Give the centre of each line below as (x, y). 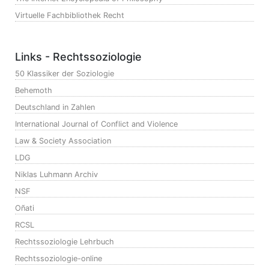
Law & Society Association (63, 141)
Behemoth (34, 91)
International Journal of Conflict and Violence (96, 124)
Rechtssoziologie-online (59, 259)
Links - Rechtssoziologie (78, 57)
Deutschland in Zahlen (55, 107)
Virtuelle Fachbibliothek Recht (70, 16)
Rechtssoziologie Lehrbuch (65, 242)
